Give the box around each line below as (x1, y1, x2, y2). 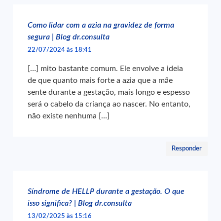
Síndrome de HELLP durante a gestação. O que (28, 187, 185, 196)
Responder (172, 146, 202, 152)
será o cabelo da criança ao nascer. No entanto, (28, 100, 191, 109)
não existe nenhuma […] (28, 112, 110, 120)
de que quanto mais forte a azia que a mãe (28, 76, 173, 85)
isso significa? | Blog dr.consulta (28, 199, 132, 208)
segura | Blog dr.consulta (28, 33, 110, 41)
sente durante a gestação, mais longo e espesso (28, 88, 190, 97)
